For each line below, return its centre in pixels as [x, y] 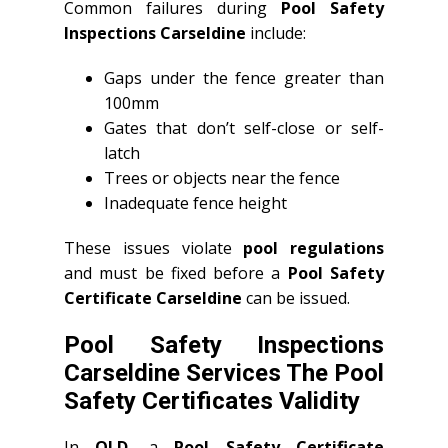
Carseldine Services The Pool [224, 373]
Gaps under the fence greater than [244, 78]
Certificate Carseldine [153, 298]
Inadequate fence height [195, 203]
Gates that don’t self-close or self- [244, 128]
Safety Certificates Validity [212, 401]
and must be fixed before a [176, 273]
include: [276, 33]
